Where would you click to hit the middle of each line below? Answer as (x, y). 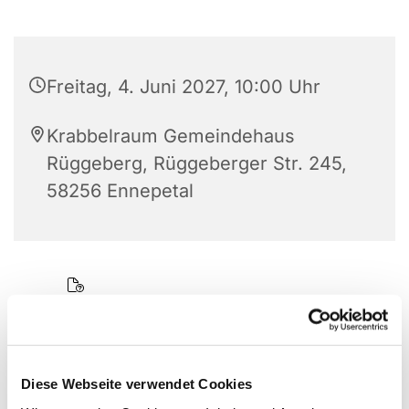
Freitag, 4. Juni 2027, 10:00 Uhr (184, 87)
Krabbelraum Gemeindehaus (171, 136)
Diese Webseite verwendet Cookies (136, 383)
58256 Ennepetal (120, 191)
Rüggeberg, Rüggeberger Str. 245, (197, 164)
